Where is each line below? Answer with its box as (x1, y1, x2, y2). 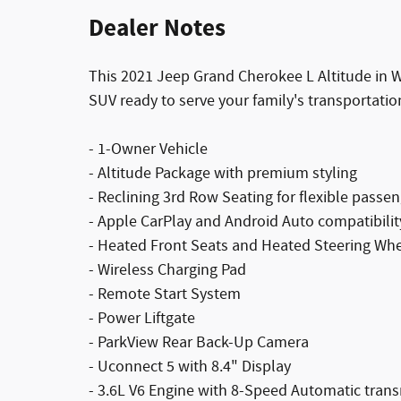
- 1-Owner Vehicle (89, 139, 208, 160)
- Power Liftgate (89, 308, 195, 329)
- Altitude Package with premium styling (89, 163, 357, 184)
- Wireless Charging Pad (89, 260, 246, 281)
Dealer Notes (89, 13, 226, 45)
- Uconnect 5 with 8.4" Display (89, 356, 291, 378)
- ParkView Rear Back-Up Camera (89, 332, 309, 354)
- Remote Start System (89, 284, 241, 305)
